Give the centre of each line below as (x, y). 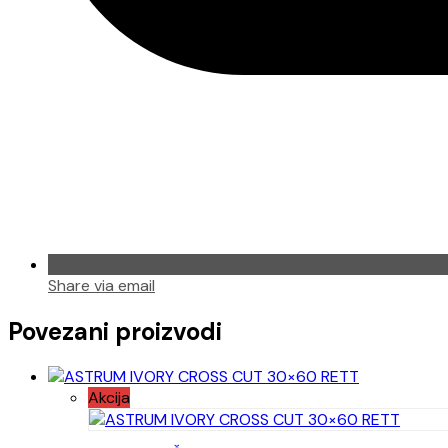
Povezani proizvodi (115, 331)
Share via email (101, 285)
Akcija (109, 398)
